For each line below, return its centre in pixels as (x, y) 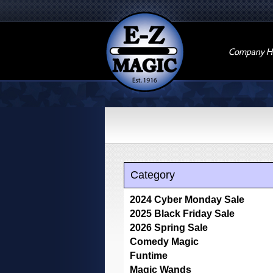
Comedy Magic (164, 242)
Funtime (149, 256)
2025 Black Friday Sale (182, 214)
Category (153, 175)
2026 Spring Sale (169, 228)
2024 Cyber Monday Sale (187, 200)
